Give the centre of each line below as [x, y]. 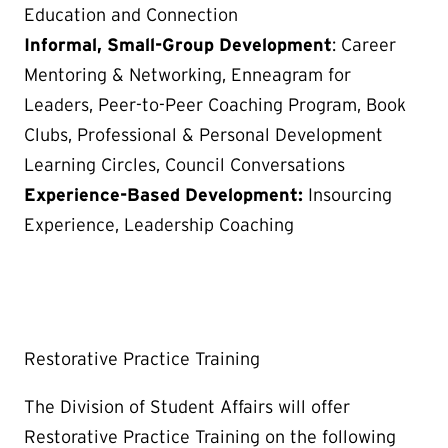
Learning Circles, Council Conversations [184, 165]
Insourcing [350, 195]
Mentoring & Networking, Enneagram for [187, 75]
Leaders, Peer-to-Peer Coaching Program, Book [215, 105]
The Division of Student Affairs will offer [187, 407]
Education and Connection [131, 15]
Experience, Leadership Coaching [159, 225]
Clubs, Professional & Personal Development [203, 135]
